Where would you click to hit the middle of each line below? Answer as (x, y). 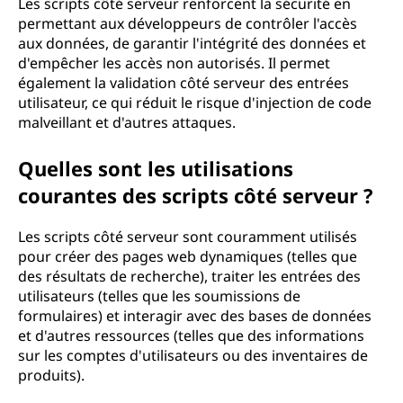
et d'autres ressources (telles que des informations (191, 336)
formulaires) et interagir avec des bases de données (195, 316)
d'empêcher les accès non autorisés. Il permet (174, 63)
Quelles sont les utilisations (156, 168)
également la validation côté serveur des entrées (184, 83)
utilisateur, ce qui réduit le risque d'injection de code (195, 103)
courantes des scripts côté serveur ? (196, 195)
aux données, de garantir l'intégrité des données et (192, 43)
